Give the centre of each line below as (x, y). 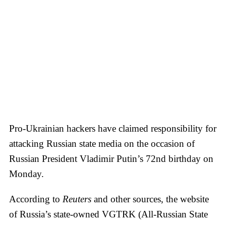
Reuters (78, 199)
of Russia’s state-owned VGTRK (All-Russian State (108, 214)
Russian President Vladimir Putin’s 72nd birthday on (111, 158)
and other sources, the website (151, 199)
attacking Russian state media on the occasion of (102, 143)
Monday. (26, 174)
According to (36, 199)
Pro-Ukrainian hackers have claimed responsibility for (113, 128)
